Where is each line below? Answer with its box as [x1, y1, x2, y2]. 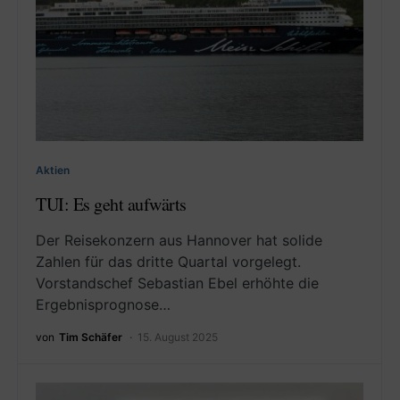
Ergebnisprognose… [36, 296, 171, 314]
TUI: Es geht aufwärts [36, 192, 187, 217]
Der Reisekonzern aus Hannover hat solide [36, 231, 322, 250]
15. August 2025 [137, 330, 218, 345]
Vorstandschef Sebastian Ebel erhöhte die [36, 274, 319, 293]
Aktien [36, 163, 70, 178]
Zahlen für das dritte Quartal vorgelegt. [36, 253, 301, 271]
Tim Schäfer [59, 330, 122, 345]
